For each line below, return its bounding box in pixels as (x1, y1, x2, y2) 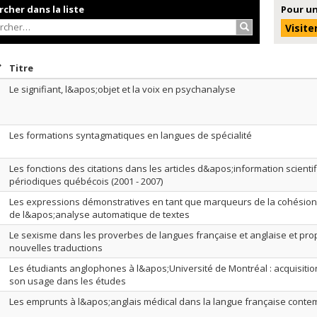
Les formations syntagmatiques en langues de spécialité (9, 128, 252, 142)
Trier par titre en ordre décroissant (35, 60, 204, 74)
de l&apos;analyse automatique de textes (9, 207, 190, 221)
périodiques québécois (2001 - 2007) (9, 174, 163, 188)
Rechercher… (238, 20, 296, 33)
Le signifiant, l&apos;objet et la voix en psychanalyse (9, 82, 236, 96)
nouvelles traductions (9, 241, 103, 254)
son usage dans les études (9, 274, 126, 287)
